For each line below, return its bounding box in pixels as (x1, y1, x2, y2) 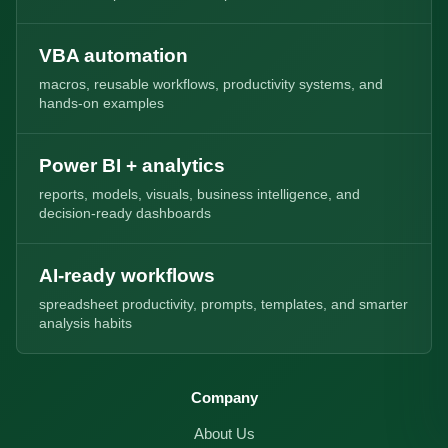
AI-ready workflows (39, 264, 215, 286)
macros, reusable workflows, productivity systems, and (39, 76, 383, 92)
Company (190, 388, 258, 406)
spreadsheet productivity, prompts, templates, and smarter (39, 296, 408, 312)
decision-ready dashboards (39, 205, 211, 221)
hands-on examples (39, 95, 164, 111)
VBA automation (39, 44, 188, 66)
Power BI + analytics (39, 154, 225, 176)
